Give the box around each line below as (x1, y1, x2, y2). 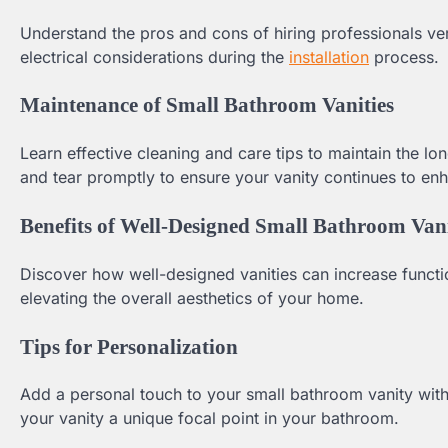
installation (289, 46, 369, 67)
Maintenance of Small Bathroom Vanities (20, 93, 394, 117)
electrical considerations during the (20, 46, 289, 67)
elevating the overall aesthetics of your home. (20, 287, 364, 308)
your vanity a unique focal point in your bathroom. (20, 408, 399, 429)
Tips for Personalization (20, 334, 238, 358)
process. (369, 46, 439, 67)
